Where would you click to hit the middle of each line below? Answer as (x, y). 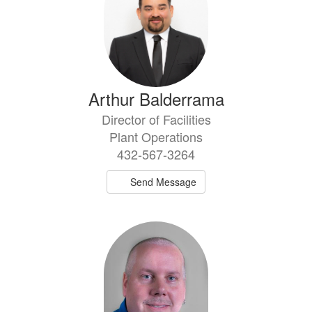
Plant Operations (156, 137)
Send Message (164, 182)
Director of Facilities (156, 119)
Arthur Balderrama (156, 99)
